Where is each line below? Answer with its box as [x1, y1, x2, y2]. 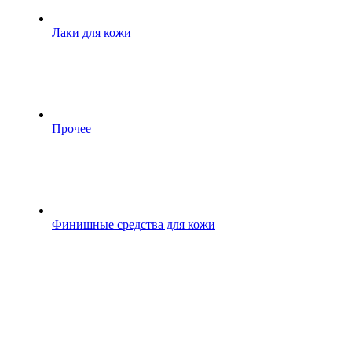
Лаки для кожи [52, 26, 131, 39]
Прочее [52, 122, 91, 135]
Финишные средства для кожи [52, 218, 215, 231]
